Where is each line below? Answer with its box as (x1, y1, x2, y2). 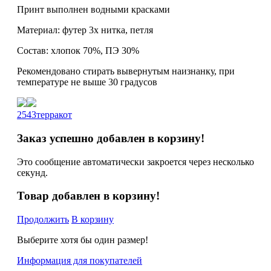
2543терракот (17, 109, 72, 120)
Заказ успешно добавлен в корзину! (17, 131, 204, 145)
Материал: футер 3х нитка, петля (17, 25, 153, 36)
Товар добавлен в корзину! (17, 189, 160, 203)
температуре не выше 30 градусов (17, 77, 157, 88)
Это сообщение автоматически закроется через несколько (17, 156, 254, 167)
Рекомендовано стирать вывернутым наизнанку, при (17, 66, 235, 77)
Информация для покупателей (17, 255, 142, 266)
